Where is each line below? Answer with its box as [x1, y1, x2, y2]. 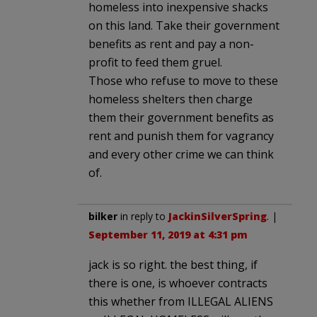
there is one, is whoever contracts [88, 275, 267, 292]
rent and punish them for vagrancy [88, 128, 274, 144]
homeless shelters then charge [88, 91, 253, 108]
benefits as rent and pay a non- [88, 36, 254, 52]
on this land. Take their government [88, 18, 279, 34]
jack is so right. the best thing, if [88, 257, 258, 273]
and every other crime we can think [88, 146, 274, 163]
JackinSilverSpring [168, 209, 267, 224]
